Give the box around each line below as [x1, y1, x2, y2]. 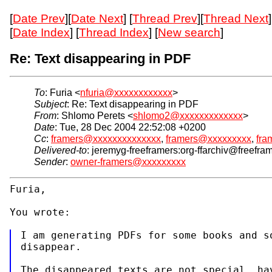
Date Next [71, 12, 123, 25]
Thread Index [79, 26, 149, 39]
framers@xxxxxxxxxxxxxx [51, 134, 161, 144]
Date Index [13, 26, 70, 39]
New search [158, 26, 220, 39]
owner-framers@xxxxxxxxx [70, 157, 186, 168]
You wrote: [10, 206, 70, 219]
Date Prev [13, 12, 65, 25]
